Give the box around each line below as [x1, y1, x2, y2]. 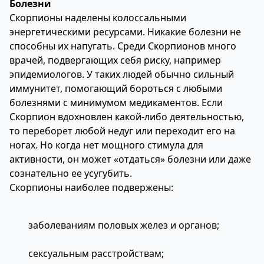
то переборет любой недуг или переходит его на [9, 124, 235, 137]
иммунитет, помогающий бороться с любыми [9, 82, 222, 95]
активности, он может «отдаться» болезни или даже [9, 153, 251, 166]
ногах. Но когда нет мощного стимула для [9, 138, 203, 151]
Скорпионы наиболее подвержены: [9, 181, 173, 194]
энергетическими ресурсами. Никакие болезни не [9, 25, 241, 38]
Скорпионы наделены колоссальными [9, 11, 186, 24]
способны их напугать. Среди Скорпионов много [9, 39, 236, 52]
